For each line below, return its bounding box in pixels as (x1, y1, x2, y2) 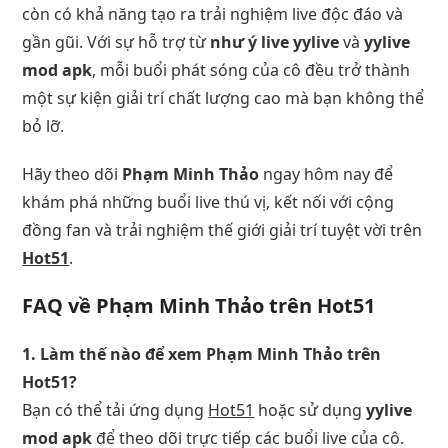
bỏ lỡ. (22, 114, 65, 137)
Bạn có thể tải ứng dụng (22, 398, 209, 421)
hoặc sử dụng (254, 398, 367, 421)
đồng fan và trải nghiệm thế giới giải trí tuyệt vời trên (22, 218, 423, 241)
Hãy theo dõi (22, 162, 123, 185)
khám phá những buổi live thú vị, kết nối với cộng (22, 190, 395, 213)
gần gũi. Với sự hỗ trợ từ (22, 30, 211, 53)
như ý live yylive (210, 30, 340, 53)
